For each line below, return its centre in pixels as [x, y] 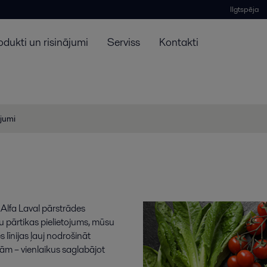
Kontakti [179, 42]
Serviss [124, 42]
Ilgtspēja [244, 9]
